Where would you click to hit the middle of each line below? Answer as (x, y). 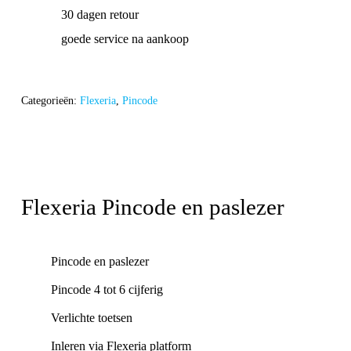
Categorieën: (50, 100)
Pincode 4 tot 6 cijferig (107, 289)
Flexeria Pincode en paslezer (152, 206)
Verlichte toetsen (91, 317)
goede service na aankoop (125, 38)
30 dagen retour (100, 14)
